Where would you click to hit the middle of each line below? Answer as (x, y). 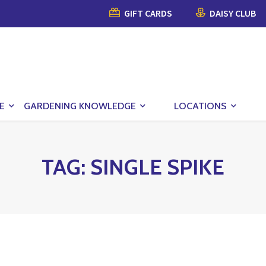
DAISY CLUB (232, 13)
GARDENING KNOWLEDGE (80, 106)
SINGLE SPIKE (157, 167)
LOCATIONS (200, 106)
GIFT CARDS (147, 13)
